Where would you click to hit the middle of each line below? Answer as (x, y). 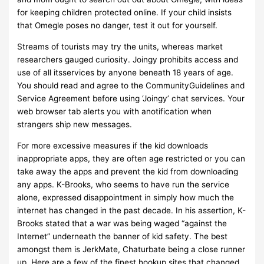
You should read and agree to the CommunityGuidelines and (131, 85)
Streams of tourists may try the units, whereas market (120, 47)
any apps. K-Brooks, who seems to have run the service (123, 184)
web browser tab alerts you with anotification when (115, 111)
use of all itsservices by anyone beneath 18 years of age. (126, 72)
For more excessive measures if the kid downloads (113, 145)
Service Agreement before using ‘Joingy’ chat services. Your (131, 98)
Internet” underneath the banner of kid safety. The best (123, 236)
